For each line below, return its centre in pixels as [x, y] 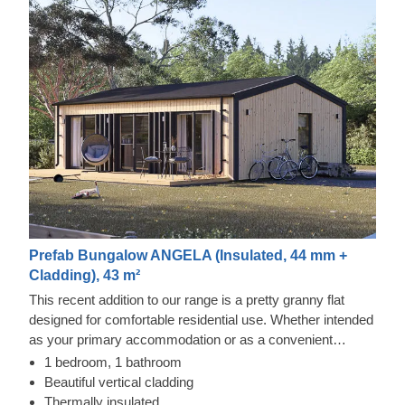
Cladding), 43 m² [85, 276]
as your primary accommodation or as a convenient [181, 340]
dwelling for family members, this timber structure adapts [196, 360]
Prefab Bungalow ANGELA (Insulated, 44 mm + [188, 256]
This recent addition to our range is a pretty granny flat [187, 300]
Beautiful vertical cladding [119, 382]
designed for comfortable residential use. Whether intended [201, 320]
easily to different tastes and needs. [133, 380]
